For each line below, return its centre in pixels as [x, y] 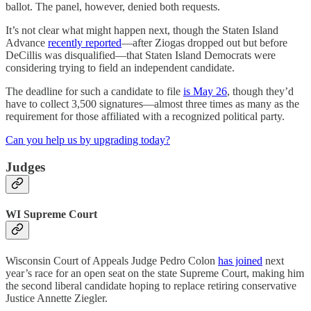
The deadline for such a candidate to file [94, 92]
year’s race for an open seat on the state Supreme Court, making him [155, 273]
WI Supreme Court [51, 215]
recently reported [85, 43]
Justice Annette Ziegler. [57, 298]
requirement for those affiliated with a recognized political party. [145, 117]
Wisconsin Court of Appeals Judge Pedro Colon [112, 260]
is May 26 [205, 92]
